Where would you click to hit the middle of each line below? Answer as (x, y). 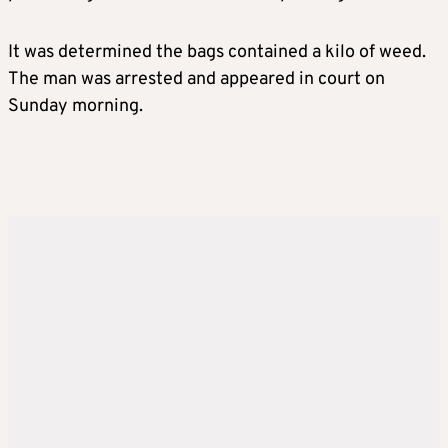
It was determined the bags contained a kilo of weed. (217, 52)
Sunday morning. (75, 106)
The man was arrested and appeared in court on (196, 79)
